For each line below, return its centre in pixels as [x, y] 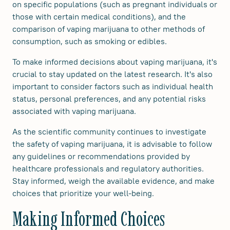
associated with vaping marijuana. [74, 111]
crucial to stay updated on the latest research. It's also [112, 74]
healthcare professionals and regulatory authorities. [108, 169]
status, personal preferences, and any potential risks [109, 99]
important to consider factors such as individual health [113, 87]
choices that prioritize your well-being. [83, 193]
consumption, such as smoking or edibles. [90, 41]
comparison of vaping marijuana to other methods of [109, 29]
